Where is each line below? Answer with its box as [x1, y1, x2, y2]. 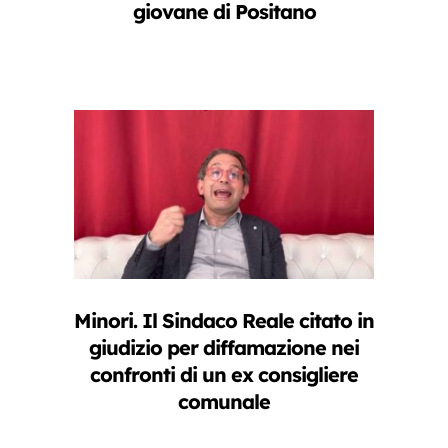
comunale [178, 388, 270, 414]
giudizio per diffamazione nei [89, 334, 359, 360]
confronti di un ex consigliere [90, 361, 358, 387]
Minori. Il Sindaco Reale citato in [74, 307, 374, 333]
